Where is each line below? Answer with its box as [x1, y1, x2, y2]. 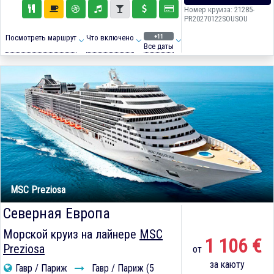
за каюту [210, 259, 245, 271]
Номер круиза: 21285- [183, 5, 254, 15]
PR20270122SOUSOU [183, 14, 248, 24]
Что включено [86, 33, 134, 43]
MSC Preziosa [10, 184, 65, 196]
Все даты [143, 42, 174, 51]
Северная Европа [3, 205, 110, 223]
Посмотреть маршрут [5, 33, 76, 43]
